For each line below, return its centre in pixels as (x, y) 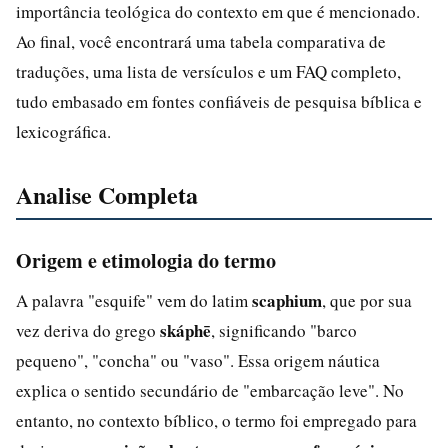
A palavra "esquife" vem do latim (134, 300)
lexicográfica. (63, 131)
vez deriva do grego (88, 330)
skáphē (185, 330)
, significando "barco (284, 330)
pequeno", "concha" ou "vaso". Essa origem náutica (198, 360)
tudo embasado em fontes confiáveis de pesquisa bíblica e (219, 101)
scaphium (287, 300)
